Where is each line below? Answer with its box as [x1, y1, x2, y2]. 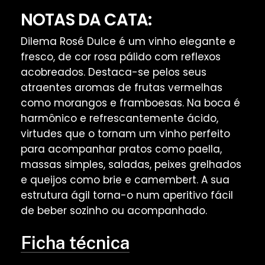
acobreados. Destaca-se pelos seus [20, 64, 206, 79]
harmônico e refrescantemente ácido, [20, 111, 218, 125]
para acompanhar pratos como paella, [20, 141, 222, 156]
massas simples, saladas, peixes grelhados [20, 157, 241, 172]
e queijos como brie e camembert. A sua [20, 172, 230, 187]
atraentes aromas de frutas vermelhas [20, 80, 222, 95]
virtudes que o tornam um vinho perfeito [20, 126, 230, 141]
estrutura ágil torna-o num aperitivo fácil [20, 188, 233, 202]
